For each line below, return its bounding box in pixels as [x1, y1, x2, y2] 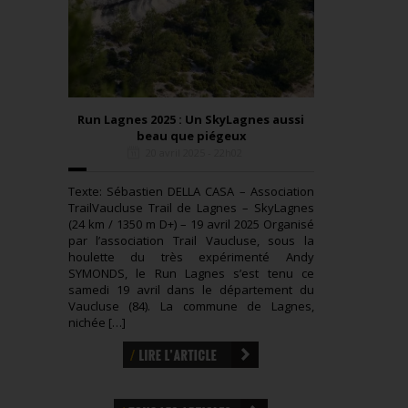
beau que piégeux [136, 127, 246, 145]
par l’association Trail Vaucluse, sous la [67, 232, 314, 250]
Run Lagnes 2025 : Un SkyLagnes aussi [77, 111, 305, 128]
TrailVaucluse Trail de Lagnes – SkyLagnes [67, 199, 314, 217]
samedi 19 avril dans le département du [67, 281, 314, 299]
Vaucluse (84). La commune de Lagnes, [67, 298, 314, 315]
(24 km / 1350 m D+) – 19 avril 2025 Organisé [67, 216, 314, 233]
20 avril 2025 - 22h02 [146, 146, 243, 160]
